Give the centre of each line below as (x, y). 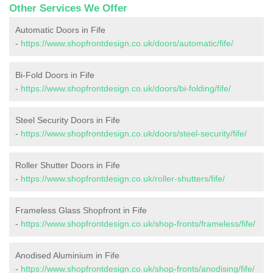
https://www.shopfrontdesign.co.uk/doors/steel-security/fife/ (134, 134)
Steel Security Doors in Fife (68, 120)
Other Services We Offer (68, 9)
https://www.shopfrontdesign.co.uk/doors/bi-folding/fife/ (126, 89)
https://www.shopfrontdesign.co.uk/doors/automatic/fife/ (127, 44)
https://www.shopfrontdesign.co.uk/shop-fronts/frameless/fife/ (138, 224)
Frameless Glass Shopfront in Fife (81, 211)
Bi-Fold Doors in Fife (55, 75)
